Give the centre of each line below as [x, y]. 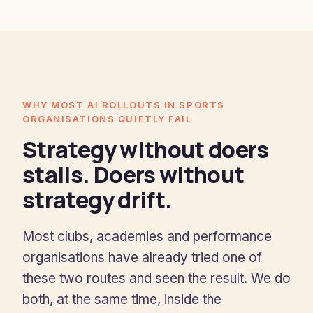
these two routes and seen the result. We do [156, 278]
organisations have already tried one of [142, 257]
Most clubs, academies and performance [147, 236]
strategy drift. [97, 200]
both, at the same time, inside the [122, 299]
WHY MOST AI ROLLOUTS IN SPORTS [124, 105]
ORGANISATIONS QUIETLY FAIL [107, 119]
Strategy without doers [145, 150]
